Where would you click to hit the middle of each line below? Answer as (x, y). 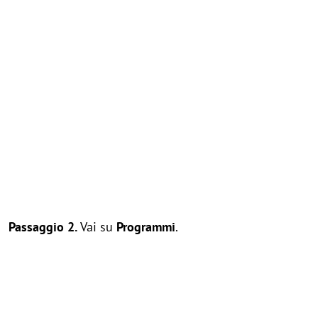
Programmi (146, 227)
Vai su (98, 227)
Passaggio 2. (44, 227)
